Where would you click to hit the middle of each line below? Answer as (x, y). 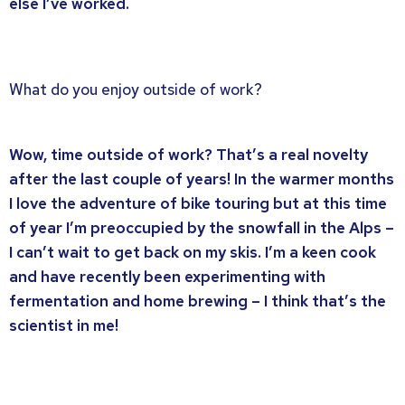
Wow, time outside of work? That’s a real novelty (188, 154)
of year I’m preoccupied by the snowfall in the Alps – (202, 227)
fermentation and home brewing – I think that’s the (198, 301)
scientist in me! (64, 325)
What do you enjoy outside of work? (136, 90)
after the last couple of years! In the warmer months (202, 179)
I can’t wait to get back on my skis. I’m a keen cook (193, 252)
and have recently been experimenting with (167, 276)
